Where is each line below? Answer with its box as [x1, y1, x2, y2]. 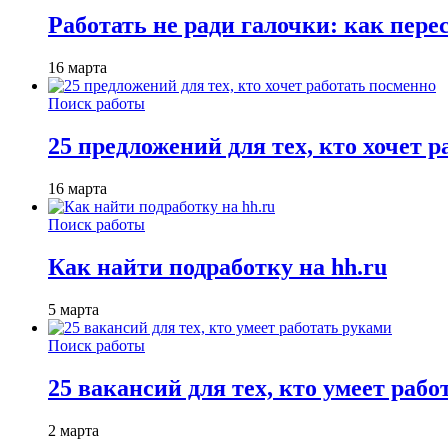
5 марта [48, 300, 99, 318]
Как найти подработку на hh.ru [48, 253, 387, 280]
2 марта [48, 421, 99, 439]
